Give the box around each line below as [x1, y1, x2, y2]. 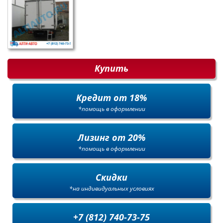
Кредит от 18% [76, 91, 147, 104]
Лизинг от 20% [78, 131, 145, 143]
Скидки [96, 171, 127, 183]
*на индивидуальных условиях [69, 184, 154, 193]
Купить [95, 62, 128, 74]
